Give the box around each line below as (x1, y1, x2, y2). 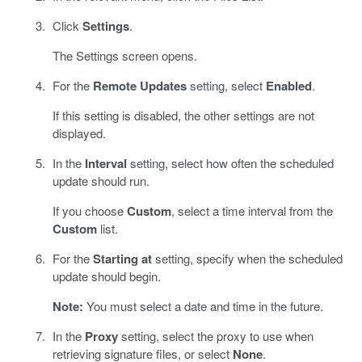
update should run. (52, 171, 149, 189)
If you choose (52, 201, 127, 219)
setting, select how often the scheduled (126, 154, 334, 171)
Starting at (92, 249, 152, 267)
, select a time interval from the (170, 201, 333, 219)
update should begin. (52, 267, 161, 284)
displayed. (52, 124, 106, 141)
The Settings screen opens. (52, 46, 197, 64)
